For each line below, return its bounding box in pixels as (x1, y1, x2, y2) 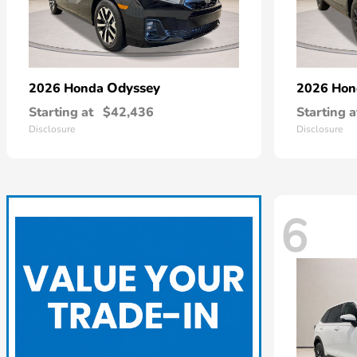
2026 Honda (29, 80, 107, 97)
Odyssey (107, 79, 160, 97)
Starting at (29, 104, 93, 121)
